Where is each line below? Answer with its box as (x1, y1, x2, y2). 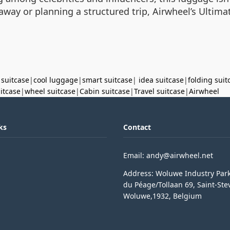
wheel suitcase (25, 86, 75, 96)
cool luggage (33, 74, 78, 85)
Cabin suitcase (80, 86, 130, 96)
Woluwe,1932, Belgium (123, 190, 202, 201)
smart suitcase (82, 74, 132, 85)
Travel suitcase (134, 86, 185, 96)
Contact (123, 122, 151, 132)
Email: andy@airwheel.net (123, 150, 213, 160)
